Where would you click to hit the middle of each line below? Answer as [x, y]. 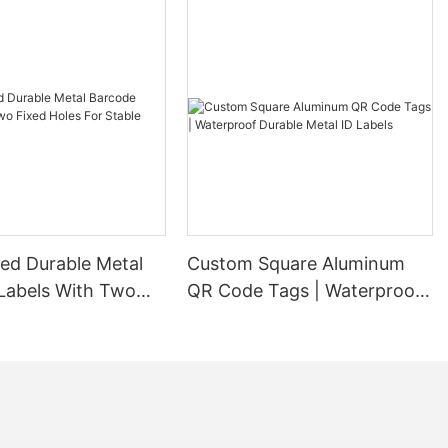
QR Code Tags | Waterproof [305, 290]
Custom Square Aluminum [296, 263]
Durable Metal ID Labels [287, 317]
